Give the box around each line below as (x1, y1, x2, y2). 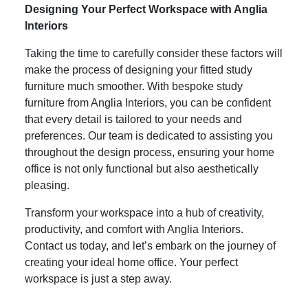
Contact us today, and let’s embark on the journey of (25, 239, 276, 252)
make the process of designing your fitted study (25, 63, 252, 76)
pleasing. (25, 179, 69, 191)
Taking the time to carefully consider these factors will (25, 47, 283, 59)
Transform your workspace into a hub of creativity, (25, 206, 264, 219)
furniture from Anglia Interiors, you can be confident (25, 96, 271, 109)
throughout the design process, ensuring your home (25, 146, 274, 158)
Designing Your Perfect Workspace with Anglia (25, 3, 267, 15)
